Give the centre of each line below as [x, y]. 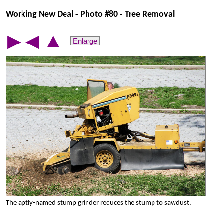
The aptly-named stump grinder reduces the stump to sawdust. [99, 203]
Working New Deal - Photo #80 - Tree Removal [90, 14]
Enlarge [85, 41]
